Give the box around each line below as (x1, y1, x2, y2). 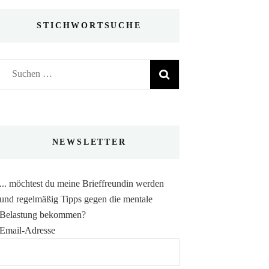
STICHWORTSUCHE (37, 21, 142, 31)
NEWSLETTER (52, 138, 127, 147)
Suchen (11, 68, 40, 79)
